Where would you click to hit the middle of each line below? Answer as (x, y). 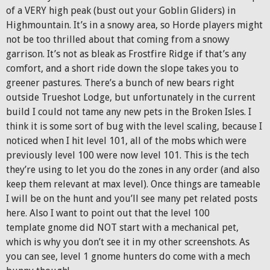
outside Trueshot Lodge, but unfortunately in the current (131, 97)
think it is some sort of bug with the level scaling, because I (134, 126)
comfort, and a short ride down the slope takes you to (122, 68)
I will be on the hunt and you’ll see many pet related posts (132, 199)
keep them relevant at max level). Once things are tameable (133, 184)
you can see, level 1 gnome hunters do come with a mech (128, 256)
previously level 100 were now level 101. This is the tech (127, 155)
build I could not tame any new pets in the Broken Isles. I (129, 112)
